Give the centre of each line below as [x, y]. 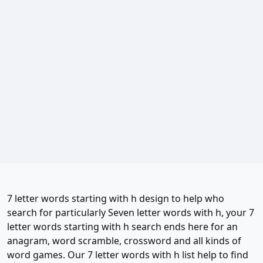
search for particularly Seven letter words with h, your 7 [131, 212]
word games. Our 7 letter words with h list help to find [128, 254]
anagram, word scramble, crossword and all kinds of [124, 240]
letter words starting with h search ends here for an [122, 226]
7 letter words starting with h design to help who [116, 198]
